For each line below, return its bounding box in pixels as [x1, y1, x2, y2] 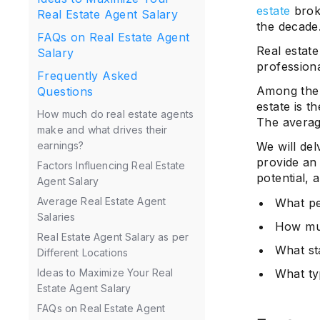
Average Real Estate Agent [37, 195, 166, 207]
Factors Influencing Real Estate [37, 159, 186, 171]
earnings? [37, 139, 84, 151]
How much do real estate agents [37, 108, 194, 120]
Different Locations [37, 246, 129, 259]
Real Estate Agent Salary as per [37, 231, 189, 243]
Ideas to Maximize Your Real [37, 266, 174, 279]
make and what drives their [37, 124, 168, 136]
